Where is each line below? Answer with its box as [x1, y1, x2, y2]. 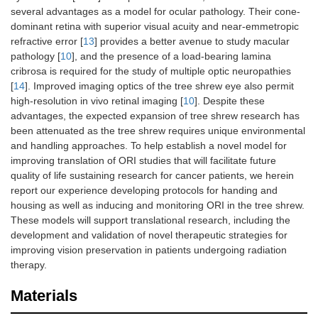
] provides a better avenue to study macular [94, 35, 290, 48]
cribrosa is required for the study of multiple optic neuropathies [11, 65, 291, 77]
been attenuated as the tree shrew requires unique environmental [11, 125, 305, 137]
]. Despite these [194, 95, 265, 107]
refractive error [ [11, 35, 83, 48]
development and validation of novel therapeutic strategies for [11, 229, 287, 241]
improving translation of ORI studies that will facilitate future [11, 155, 276, 167]
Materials [11, 287, 77, 305]
